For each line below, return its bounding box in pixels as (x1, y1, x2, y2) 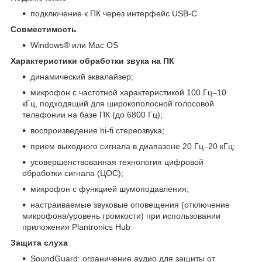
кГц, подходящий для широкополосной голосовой (22, 98, 214, 108)
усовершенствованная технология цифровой (30, 157, 204, 167)
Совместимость (11, 24, 86, 34)
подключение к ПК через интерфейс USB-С (30, 8, 197, 18)
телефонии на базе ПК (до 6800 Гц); (22, 109, 163, 119)
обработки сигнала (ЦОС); (22, 168, 123, 178)
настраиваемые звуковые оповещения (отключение (30, 199, 230, 209)
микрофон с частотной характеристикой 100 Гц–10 (30, 87, 226, 97)
